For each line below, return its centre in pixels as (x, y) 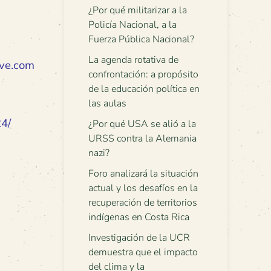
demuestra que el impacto (143, 252)
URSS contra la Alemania (142, 139)
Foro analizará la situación (143, 174)
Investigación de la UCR (139, 238)
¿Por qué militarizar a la (138, 10)
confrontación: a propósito (143, 74)
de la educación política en (144, 89)
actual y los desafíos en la (143, 188)
